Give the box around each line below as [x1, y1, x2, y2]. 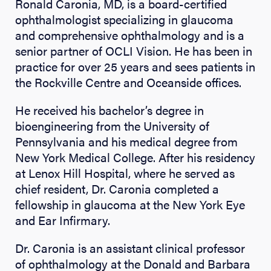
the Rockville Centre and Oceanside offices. [15, 73, 241, 91]
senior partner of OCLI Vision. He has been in [15, 41, 252, 59]
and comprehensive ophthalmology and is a [15, 25, 244, 44]
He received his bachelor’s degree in [15, 100, 204, 119]
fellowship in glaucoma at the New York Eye [15, 195, 245, 213]
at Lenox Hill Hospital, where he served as [15, 163, 235, 181]
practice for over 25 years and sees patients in [15, 57, 255, 75]
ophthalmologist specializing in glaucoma [15, 10, 233, 28]
